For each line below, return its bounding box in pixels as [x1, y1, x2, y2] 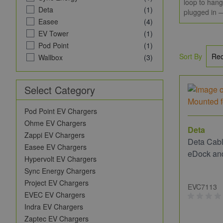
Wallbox [38, 52, 63, 62]
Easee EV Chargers [24, 142, 87, 152]
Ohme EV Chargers [24, 118, 86, 128]
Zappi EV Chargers [24, 130, 85, 140]
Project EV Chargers [24, 178, 89, 188]
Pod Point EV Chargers [24, 106, 97, 116]
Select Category [24, 82, 95, 97]
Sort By [179, 51, 202, 61]
